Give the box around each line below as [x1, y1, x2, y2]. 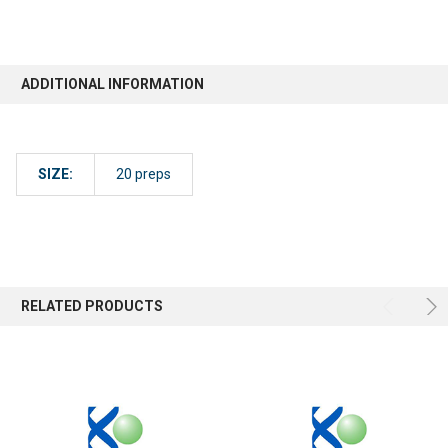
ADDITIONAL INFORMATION [21, 75, 204, 92]
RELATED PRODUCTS [21, 297, 163, 314]
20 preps [116, 165, 171, 182]
